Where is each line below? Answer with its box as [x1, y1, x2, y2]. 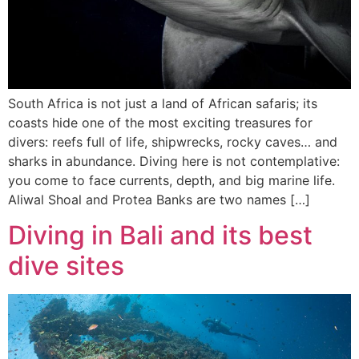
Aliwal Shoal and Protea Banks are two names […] [8, 191, 310, 208]
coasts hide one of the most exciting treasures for [8, 114, 313, 131]
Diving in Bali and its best [8, 219, 313, 251]
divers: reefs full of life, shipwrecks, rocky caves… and [8, 133, 337, 150]
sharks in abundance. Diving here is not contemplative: [8, 152, 340, 169]
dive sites [8, 249, 124, 281]
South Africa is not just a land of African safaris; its [8, 95, 317, 111]
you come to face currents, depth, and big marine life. [8, 171, 335, 188]
